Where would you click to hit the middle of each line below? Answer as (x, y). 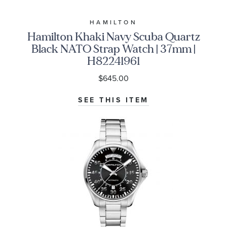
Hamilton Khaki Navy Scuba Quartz (113, 37)
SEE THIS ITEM (113, 100)
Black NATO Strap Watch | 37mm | (113, 49)
